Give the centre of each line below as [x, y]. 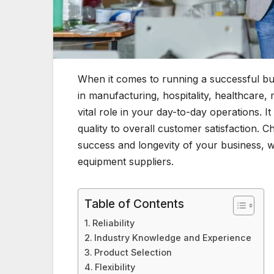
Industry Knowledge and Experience [172, 237]
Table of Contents [134, 203]
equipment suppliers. [126, 161]
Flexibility [115, 267]
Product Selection [133, 252]
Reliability [113, 223]
